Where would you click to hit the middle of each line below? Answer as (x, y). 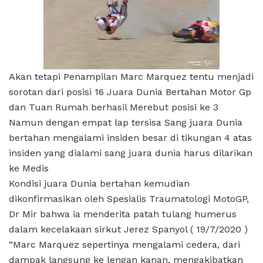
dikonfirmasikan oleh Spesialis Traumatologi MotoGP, (129, 198)
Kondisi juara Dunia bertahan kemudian (99, 183)
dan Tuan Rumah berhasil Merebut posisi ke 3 (114, 107)
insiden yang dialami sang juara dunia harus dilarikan (131, 153)
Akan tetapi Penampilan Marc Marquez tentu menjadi (131, 76)
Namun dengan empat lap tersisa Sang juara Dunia (126, 122)
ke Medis (29, 168)
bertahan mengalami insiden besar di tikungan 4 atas (130, 137)
